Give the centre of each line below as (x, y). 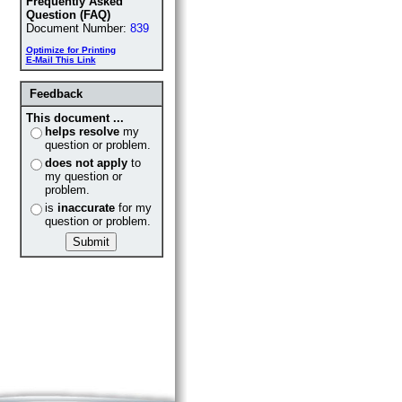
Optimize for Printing (70, 50)
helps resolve (82, 131)
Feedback (56, 94)
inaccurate (86, 208)
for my (133, 208)
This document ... (74, 118)
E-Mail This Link (61, 60)
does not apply (86, 163)
